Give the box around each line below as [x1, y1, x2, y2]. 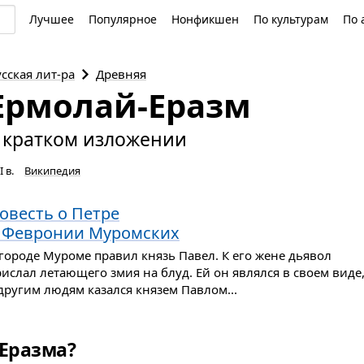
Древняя [96, 66, 146, 82]
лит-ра [36, 66, 75, 82]
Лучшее [29, 11, 74, 27]
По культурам [253, 11, 328, 27]
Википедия [24, 163, 80, 178]
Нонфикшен [171, 11, 239, 27]
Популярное [89, 11, 157, 27]
